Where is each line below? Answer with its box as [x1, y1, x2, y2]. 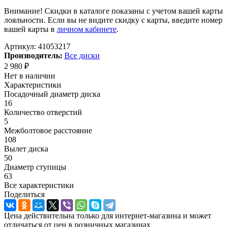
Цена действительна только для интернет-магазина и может [4, 211, 211, 220]
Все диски [64, 51, 100, 60]
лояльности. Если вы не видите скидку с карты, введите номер [4, 15, 222, 24]
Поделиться [4, 190, 45, 199]
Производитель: [4, 51, 62, 60]
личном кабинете [57, 24, 117, 33]
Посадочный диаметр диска [4, 89, 100, 98]
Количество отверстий [4, 107, 82, 117]
